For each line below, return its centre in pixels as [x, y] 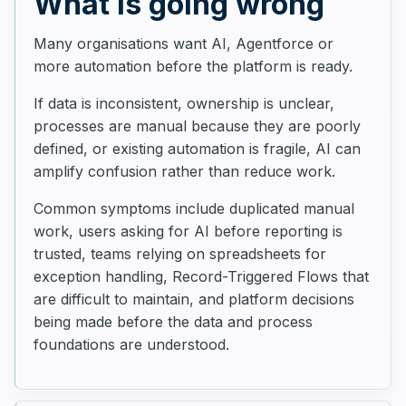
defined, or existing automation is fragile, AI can [197, 149]
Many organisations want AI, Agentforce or [184, 43]
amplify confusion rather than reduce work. [184, 171]
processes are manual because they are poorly [197, 126]
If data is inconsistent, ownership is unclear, [184, 103]
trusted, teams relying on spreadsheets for [180, 254]
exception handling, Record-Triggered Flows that [201, 276]
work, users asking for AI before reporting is [188, 231]
